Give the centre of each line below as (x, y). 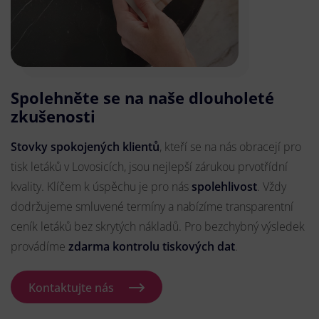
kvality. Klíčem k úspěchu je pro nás (101, 187)
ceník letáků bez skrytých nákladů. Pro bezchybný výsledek (158, 227)
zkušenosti (53, 116)
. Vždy (272, 187)
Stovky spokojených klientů (85, 147)
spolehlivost (224, 187)
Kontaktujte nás (71, 288)
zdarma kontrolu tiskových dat (152, 247)
